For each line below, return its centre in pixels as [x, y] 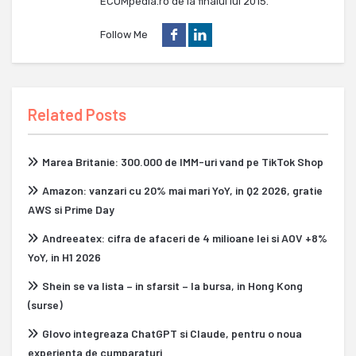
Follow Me [124, 34]
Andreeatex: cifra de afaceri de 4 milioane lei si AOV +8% [185, 238]
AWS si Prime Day [71, 210]
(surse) [45, 305]
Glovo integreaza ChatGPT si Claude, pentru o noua [172, 334]
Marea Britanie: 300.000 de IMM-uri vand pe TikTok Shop [183, 162]
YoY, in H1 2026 [64, 257]
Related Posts [77, 115]
